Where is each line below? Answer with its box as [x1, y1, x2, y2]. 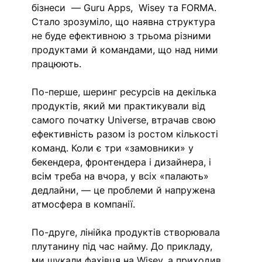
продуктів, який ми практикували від [32, 99, 209, 112]
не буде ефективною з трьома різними [32, 29, 215, 42]
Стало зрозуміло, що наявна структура [32, 15, 219, 27]
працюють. [32, 57, 85, 70]
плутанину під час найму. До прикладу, [32, 240, 216, 252]
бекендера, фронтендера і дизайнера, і [32, 156, 215, 168]
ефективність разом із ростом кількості [32, 127, 222, 140]
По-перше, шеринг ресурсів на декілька [32, 85, 220, 98]
